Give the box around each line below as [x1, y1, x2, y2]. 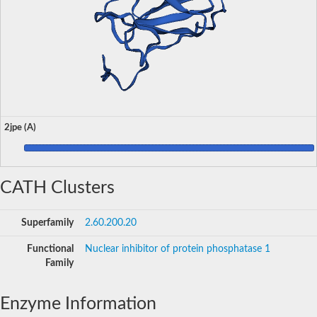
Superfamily [21, 217, 74, 228]
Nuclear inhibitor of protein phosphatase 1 [85, 243, 270, 254]
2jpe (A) [4, 122, 36, 132]
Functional [27, 243, 74, 254]
